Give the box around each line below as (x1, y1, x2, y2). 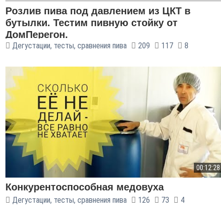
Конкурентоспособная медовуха (5, 182, 164, 192)
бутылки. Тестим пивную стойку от (5, 17, 178, 28)
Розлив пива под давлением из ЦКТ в (5, 5, 190, 16)
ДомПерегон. (5, 29, 68, 40)
